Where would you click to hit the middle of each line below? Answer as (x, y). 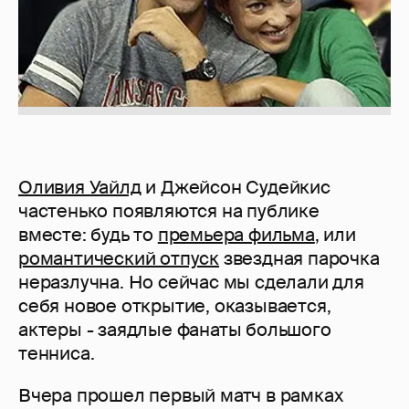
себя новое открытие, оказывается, (175, 306)
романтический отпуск (119, 259)
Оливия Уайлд (80, 188)
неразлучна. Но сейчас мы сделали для (191, 283)
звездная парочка (299, 259)
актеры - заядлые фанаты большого (175, 330)
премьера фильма (236, 235)
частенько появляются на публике (169, 211)
